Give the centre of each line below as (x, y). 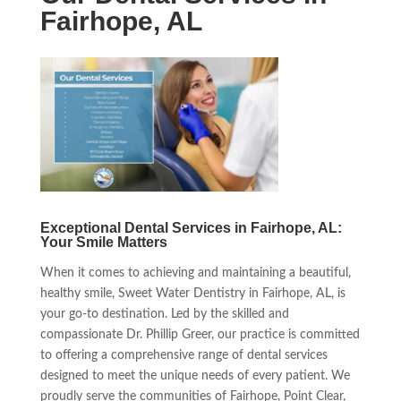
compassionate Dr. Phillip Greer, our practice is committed (200, 334)
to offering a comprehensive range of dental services (183, 355)
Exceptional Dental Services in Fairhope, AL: (191, 227)
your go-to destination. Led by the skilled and (164, 314)
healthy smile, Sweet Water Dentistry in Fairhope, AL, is (192, 293)
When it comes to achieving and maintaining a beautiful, (195, 273)
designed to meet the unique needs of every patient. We (195, 375)
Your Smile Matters (103, 242)
